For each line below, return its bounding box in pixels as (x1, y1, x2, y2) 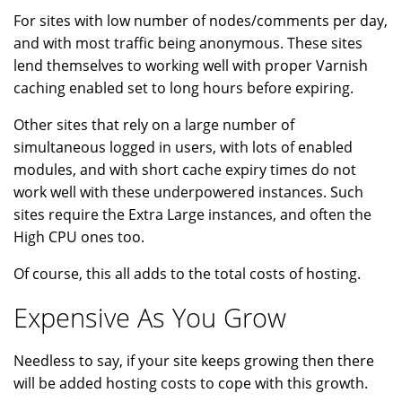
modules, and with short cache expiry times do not (13, 160, 356, 180)
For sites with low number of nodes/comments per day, (13, 11, 388, 31)
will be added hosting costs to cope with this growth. (13, 373, 368, 394)
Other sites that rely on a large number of (13, 115, 294, 135)
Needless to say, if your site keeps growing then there (13, 351, 374, 371)
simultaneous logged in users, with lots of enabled (13, 137, 353, 158)
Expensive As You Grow (13, 300, 286, 336)
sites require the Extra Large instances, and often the (13, 205, 371, 225)
